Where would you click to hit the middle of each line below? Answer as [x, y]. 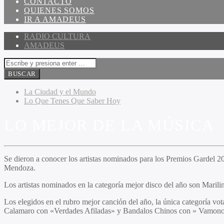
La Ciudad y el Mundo [60, 92]
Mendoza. [20, 167]
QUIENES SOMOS [59, 10]
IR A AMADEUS [55, 19]
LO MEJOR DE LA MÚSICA [109, 125]
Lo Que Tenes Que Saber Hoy [72, 101]
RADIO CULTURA [57, 36]
